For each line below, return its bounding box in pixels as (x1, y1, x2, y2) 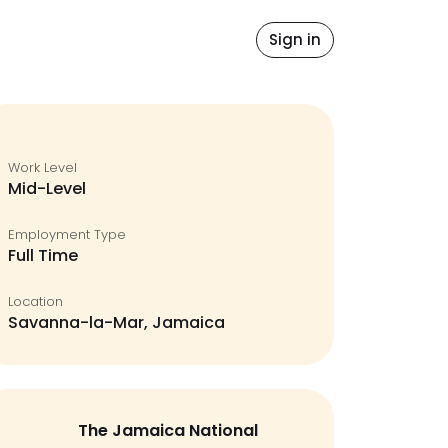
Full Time (8, 244, 78, 267)
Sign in (269, 29, 321, 50)
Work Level (8, 158, 77, 177)
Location (8, 292, 63, 311)
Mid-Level (8, 177, 86, 200)
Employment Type (8, 225, 126, 244)
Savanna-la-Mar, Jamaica (8, 311, 225, 334)
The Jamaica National (78, 419, 258, 442)
